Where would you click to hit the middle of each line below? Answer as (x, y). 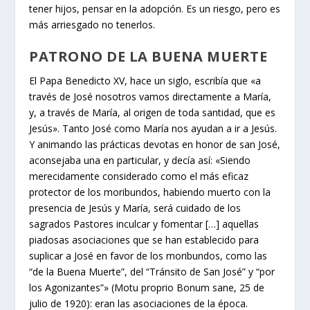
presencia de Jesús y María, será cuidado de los (135, 208)
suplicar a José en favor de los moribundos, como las (148, 255)
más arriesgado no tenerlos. (92, 24)
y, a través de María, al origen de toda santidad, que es (153, 112)
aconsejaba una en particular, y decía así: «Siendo (140, 160)
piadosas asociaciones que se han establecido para (144, 239)
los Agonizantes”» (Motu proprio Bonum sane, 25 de (147, 287)
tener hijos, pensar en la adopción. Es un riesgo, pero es (155, 8)
